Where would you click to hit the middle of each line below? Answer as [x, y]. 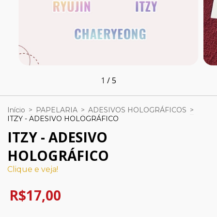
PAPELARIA [57, 110]
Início [16, 110]
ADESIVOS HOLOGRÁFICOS [137, 110]
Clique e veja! [33, 169]
